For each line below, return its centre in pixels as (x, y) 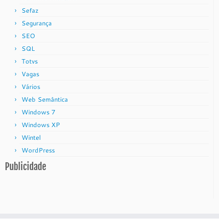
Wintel (31, 137)
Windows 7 (38, 112)
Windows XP (41, 125)
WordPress (38, 150)
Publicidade (25, 167)
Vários (31, 87)
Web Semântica (45, 99)
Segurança (37, 23)
